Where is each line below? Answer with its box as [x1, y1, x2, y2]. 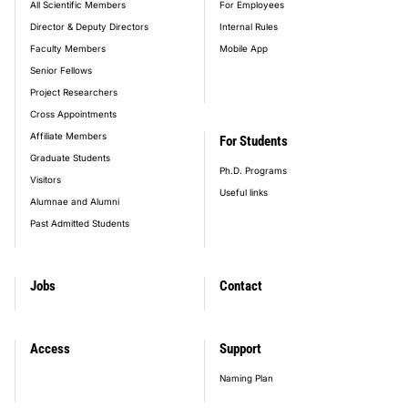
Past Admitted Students [30, 217, 129, 229]
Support [219, 340, 261, 357]
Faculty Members [30, 42, 106, 54]
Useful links [219, 187, 268, 199]
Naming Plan [219, 372, 273, 383]
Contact [219, 277, 262, 294]
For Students [219, 133, 288, 150]
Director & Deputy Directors [30, 20, 148, 32]
